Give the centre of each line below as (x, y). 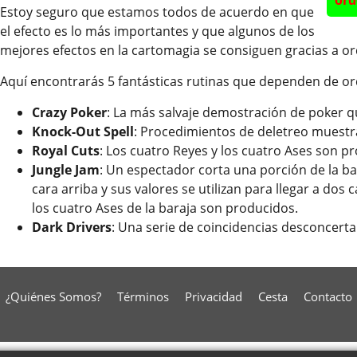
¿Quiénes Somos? (53, 297)
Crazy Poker (69, 112)
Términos (143, 297)
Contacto (328, 297)
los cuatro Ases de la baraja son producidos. (165, 208)
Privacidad (213, 297)
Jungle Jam (66, 169)
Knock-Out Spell (83, 131)
